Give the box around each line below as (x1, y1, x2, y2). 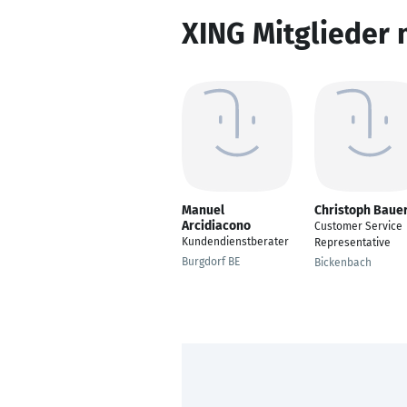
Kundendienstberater (182, 235, 289, 248)
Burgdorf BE (182, 255, 240, 268)
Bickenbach (314, 256, 372, 269)
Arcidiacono (182, 218, 251, 233)
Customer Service (314, 220, 402, 233)
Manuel (182, 203, 224, 218)
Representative (314, 236, 391, 249)
